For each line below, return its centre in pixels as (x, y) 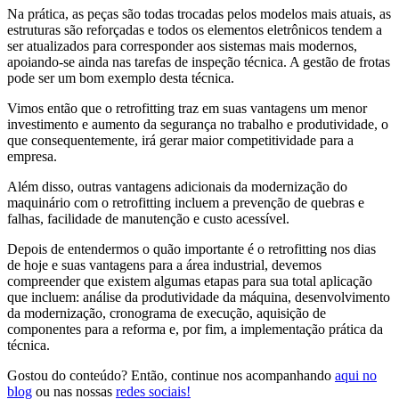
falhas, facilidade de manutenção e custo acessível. (148, 219)
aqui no (356, 376)
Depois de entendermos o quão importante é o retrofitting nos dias (191, 249)
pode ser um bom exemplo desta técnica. (121, 78)
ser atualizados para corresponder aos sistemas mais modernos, (182, 46)
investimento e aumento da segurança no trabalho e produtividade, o (198, 125)
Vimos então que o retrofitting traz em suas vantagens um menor (187, 109)
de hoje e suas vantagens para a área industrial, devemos (164, 265)
